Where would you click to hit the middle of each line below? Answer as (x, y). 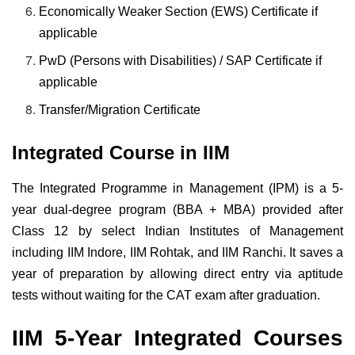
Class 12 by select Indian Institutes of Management (177, 231)
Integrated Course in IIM (121, 153)
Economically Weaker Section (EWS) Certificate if (179, 12)
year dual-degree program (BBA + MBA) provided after (177, 210)
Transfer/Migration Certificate (120, 110)
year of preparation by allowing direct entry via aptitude (177, 274)
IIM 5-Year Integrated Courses (177, 338)
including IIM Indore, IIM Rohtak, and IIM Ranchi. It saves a (177, 253)
